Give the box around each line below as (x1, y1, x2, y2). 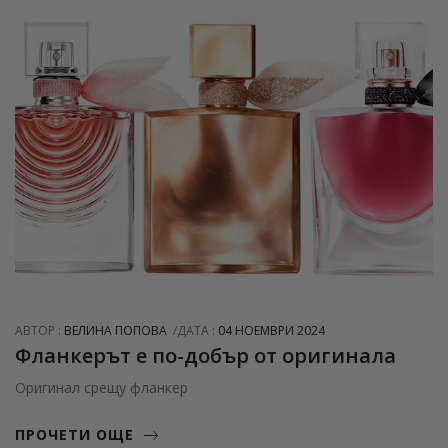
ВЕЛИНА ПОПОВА (64, 322, 167, 340)
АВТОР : (15, 322, 64, 340)
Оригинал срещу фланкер (15, 378, 188, 398)
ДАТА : (177, 322, 218, 340)
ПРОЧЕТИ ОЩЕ (15, 425, 134, 445)
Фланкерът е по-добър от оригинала (15, 342, 396, 370)
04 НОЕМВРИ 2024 (218, 322, 325, 340)
